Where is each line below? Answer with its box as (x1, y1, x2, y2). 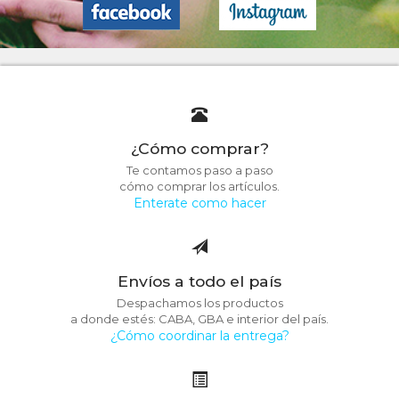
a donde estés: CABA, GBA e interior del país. (70, 312, 329, 326)
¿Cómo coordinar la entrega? (110, 328, 289, 344)
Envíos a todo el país (118, 272, 281, 290)
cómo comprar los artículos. (119, 179, 280, 193)
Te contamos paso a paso (126, 163, 273, 177)
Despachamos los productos (116, 296, 283, 310)
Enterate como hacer (133, 195, 266, 211)
